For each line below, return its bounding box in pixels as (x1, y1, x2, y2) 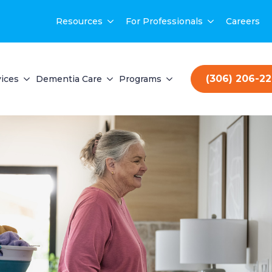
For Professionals (126, 16, 203, 27)
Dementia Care (36, 73, 102, 84)
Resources (56, 16, 103, 27)
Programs (119, 73, 161, 84)
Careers (226, 16, 260, 27)
